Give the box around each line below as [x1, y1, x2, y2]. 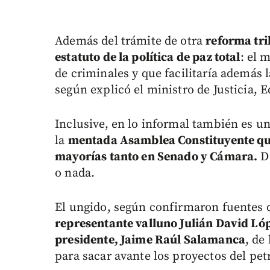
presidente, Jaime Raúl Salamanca [55, 233, 245, 248]
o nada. [55, 166, 95, 181]
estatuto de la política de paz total [55, 50, 240, 66]
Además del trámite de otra [55, 34, 206, 49]
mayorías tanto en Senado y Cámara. [55, 149, 258, 165]
